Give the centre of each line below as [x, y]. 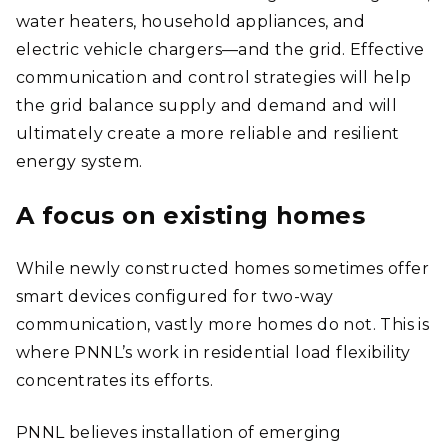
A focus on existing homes [190, 215]
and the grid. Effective [331, 49]
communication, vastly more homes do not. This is [223, 324]
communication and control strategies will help [214, 77]
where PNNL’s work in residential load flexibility [213, 352]
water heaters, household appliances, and [190, 21]
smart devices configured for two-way [175, 296]
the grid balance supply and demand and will [207, 105]
